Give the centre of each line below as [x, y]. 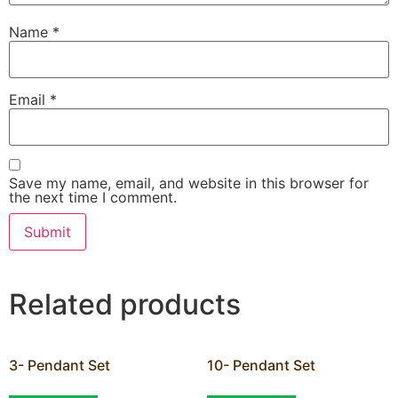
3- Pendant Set [60, 366]
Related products [125, 305]
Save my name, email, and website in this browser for [189, 183]
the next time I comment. [93, 198]
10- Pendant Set [261, 366]
